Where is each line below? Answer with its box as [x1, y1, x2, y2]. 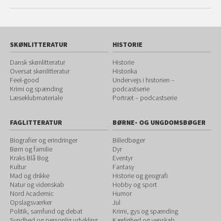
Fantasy [112, 162, 135, 171]
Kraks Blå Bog [10, 153, 48, 162]
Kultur [10, 162, 26, 171]
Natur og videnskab [10, 180, 64, 189]
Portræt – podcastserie [112, 93, 178, 102]
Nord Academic [10, 189, 54, 198]
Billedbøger [112, 136, 146, 145]
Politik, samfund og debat [10, 207, 82, 216]
